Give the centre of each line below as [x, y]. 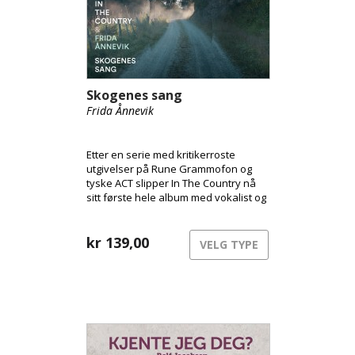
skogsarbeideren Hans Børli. [155, 226]
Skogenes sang [134, 95]
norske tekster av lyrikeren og [158, 212]
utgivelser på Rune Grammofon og [169, 169]
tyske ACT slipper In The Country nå [171, 183]
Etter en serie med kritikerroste [161, 155]
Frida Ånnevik [120, 111]
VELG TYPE [229, 244]
